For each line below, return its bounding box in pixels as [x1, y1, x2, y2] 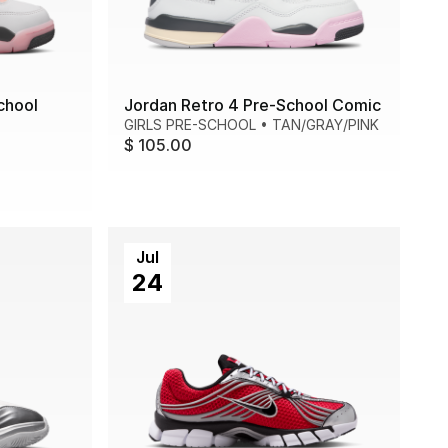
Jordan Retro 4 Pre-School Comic [124, 95, 381, 116]
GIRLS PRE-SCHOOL [124, 116, 256, 134]
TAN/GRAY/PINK [272, 116, 379, 134]
